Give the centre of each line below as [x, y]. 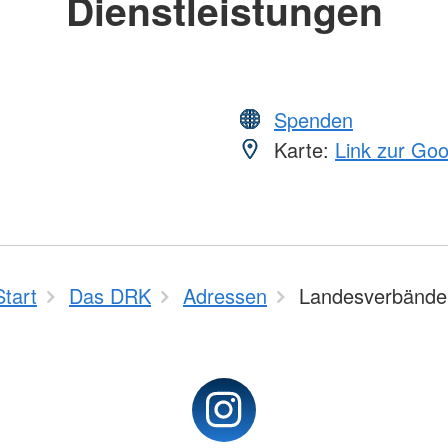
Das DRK [110, 295]
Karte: [301, 149]
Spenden [313, 119]
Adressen [225, 295]
